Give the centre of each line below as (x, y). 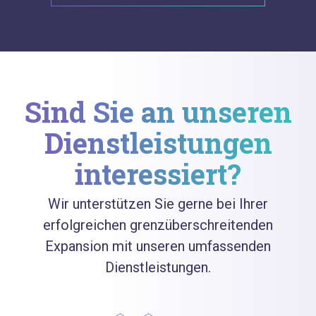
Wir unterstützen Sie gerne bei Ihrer (158, 203)
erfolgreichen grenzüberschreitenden (158, 225)
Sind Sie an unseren (158, 111)
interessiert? (158, 174)
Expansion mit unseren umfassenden (158, 246)
